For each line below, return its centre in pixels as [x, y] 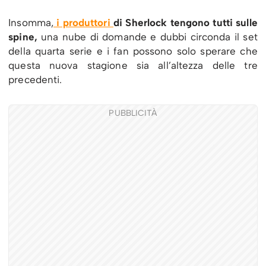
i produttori [83, 22]
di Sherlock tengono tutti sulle [185, 22]
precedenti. [35, 79]
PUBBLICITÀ [133, 113]
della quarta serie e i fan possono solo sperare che [133, 51]
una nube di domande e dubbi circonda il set [147, 37]
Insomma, [31, 22]
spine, [23, 37]
